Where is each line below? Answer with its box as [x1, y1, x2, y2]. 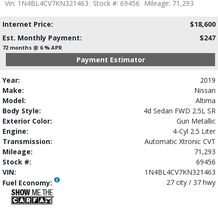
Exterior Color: [2, 116, 52, 126]
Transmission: [2, 136, 52, 146]
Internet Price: [2, 19, 53, 29]
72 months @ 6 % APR [2, 43, 62, 51]
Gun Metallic [177, 116, 216, 126]
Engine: [2, 126, 28, 136]
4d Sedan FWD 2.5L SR [144, 106, 216, 115]
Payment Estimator [76, 54, 145, 64]
